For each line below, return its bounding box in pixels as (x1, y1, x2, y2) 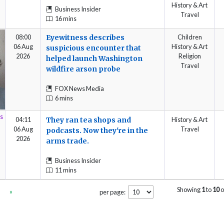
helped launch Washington (46, 53, 142, 63)
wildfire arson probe (46, 64, 120, 73)
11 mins (55, 166, 76, 174)
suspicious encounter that (46, 43, 141, 52)
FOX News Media (55, 84, 104, 92)
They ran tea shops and (46, 115, 131, 124)
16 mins (55, 14, 76, 23)
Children (177, 32, 202, 41)
